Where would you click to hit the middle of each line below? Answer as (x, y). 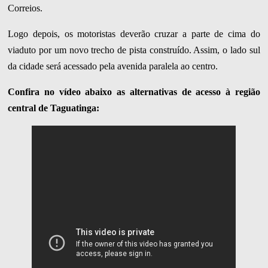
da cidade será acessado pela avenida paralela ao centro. (113, 66)
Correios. (25, 8)
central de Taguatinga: (54, 108)
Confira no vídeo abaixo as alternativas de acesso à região (134, 92)
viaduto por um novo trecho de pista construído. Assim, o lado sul (134, 50)
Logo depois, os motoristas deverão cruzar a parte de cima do (134, 34)
